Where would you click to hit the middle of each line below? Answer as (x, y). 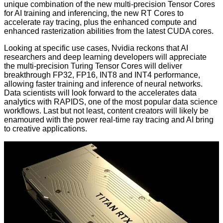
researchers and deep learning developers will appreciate (105, 57)
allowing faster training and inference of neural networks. (103, 84)
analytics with (29, 102)
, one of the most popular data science (151, 102)
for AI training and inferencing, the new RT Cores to (94, 13)
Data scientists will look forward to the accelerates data (100, 93)
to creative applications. (46, 128)
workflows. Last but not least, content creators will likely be (106, 111)
